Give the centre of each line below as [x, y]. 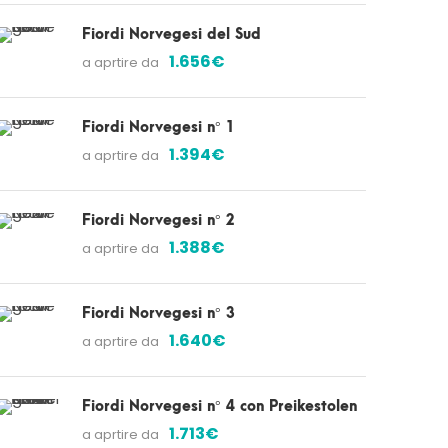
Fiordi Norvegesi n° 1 [158, 127]
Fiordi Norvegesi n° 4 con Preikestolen [219, 406]
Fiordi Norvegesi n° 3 [158, 313]
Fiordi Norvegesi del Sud [171, 34]
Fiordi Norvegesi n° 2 [158, 220]
